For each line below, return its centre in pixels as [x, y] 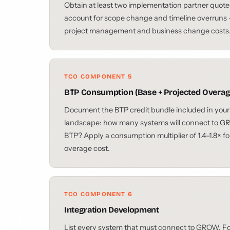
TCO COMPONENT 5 [98, 76]
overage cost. [87, 148]
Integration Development [112, 210]
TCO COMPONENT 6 [98, 194]
